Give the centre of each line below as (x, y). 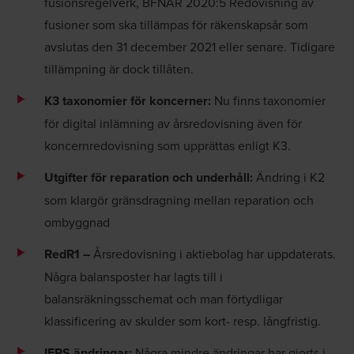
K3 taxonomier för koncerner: (128, 100)
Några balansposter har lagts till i (134, 276)
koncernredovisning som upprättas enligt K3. (168, 145)
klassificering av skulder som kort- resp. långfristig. (183, 320)
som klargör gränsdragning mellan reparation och (179, 200)
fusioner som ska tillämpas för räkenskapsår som (176, 24)
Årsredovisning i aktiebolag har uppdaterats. (213, 253)
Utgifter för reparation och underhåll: (149, 177)
